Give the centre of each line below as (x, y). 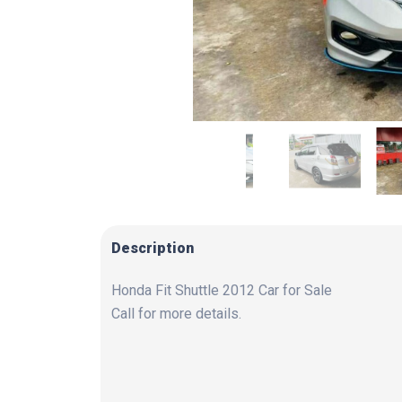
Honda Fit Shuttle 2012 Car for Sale (222, 290)
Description (153, 248)
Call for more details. (176, 313)
